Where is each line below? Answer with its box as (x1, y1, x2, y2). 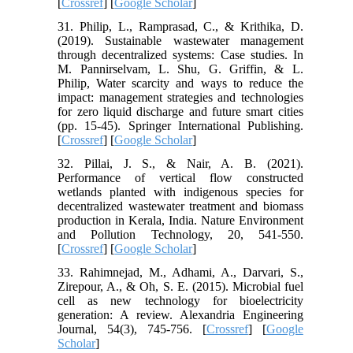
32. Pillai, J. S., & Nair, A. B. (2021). (58, 156, 303, 170)
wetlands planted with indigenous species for (58, 184, 303, 199)
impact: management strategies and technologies (58, 90, 303, 104)
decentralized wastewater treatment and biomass (58, 199, 303, 213)
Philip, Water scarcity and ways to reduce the (58, 76, 303, 90)
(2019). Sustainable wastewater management (58, 33, 303, 47)
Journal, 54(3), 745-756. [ (58, 321, 206, 336)
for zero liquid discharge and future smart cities (58, 104, 303, 118)
